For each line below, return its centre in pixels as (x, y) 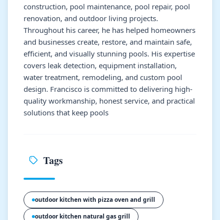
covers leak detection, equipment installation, (100, 66)
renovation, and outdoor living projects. (91, 18)
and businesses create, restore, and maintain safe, (108, 42)
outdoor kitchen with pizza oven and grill (95, 200)
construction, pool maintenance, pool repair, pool (107, 7)
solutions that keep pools (66, 113)
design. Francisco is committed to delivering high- (108, 89)
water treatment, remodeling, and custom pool (103, 77)
